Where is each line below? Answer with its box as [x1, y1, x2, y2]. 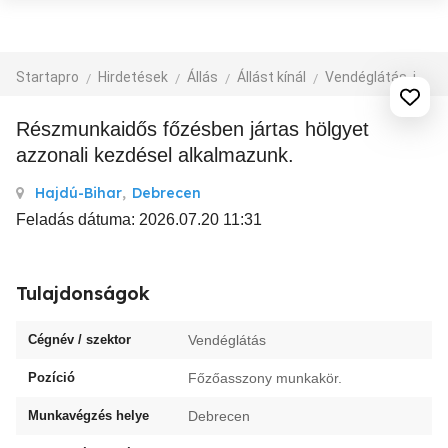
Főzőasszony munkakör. [188, 370, 342, 386]
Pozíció [28, 370, 75, 385]
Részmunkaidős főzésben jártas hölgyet [16, 118, 30, 140]
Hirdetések [98, 69, 168, 85]
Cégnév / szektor [28, 332, 131, 347]
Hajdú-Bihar [35, 184, 122, 202]
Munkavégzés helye [28, 408, 149, 423]
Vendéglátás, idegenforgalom [325, 69, 416, 85]
